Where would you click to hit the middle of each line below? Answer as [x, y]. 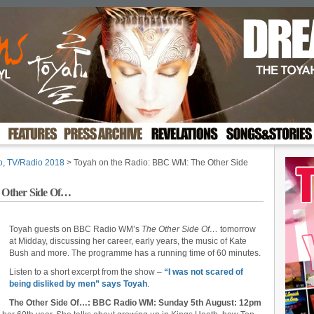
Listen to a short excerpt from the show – [87, 272]
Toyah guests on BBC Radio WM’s [75, 229]
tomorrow [237, 229]
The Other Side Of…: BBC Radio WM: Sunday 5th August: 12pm [135, 303]
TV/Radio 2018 [36, 163]
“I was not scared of [204, 272]
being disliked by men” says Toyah [78, 284]
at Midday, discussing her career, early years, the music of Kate [128, 241]
